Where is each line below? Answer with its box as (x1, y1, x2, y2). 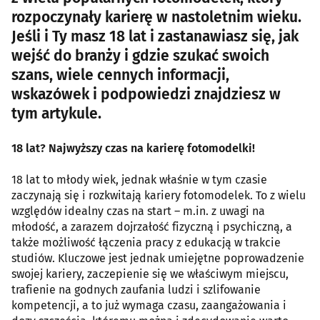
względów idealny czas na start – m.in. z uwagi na (11, 204, 265, 218)
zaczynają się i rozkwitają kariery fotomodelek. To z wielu (11, 189, 306, 202)
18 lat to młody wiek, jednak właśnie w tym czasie (11, 173, 267, 186)
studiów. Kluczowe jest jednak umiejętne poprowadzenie (11, 251, 304, 265)
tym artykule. (11, 104, 101, 123)
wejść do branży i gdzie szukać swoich (11, 46, 269, 65)
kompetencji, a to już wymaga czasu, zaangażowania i (11, 299, 286, 312)
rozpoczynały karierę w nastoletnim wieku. (11, 8, 301, 26)
